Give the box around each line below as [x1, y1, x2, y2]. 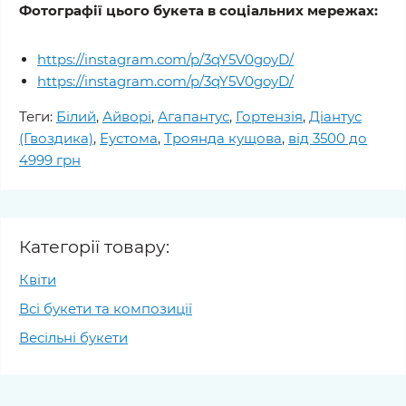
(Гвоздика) [19, 130, 93, 147]
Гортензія [236, 108, 303, 125]
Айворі [102, 108, 151, 125]
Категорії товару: [19, 237, 169, 257]
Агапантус [158, 108, 229, 125]
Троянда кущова [164, 130, 282, 147]
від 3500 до [288, 130, 367, 147]
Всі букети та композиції [19, 300, 192, 317]
